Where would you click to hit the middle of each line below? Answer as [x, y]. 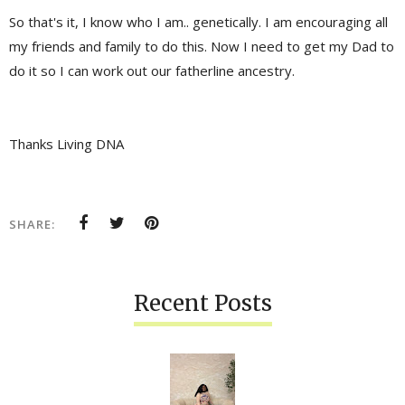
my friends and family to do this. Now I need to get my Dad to [202, 47]
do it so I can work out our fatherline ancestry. [154, 71]
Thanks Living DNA [66, 144]
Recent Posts [202, 304]
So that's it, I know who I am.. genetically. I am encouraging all [198, 22]
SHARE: [32, 225]
